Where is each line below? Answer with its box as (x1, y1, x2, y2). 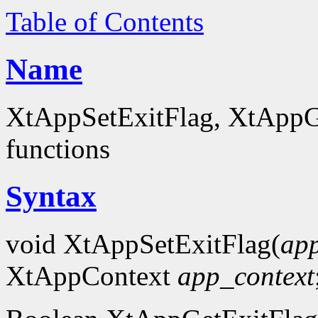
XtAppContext (6, 260, 177, 291)
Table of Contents (6, 6, 204, 37)
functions (6, 133, 110, 164)
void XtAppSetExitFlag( (6, 228, 280, 259)
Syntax (6, 179, 97, 213)
